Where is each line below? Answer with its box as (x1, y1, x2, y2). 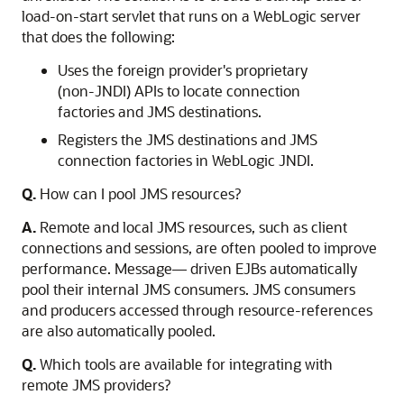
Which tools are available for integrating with (36, 354, 333, 373)
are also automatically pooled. (22, 321, 216, 340)
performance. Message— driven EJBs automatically (22, 259, 357, 278)
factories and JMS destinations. (58, 102, 262, 121)
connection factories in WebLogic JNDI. (58, 151, 314, 170)
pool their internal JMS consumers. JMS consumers (22, 280, 355, 298)
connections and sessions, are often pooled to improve (22, 238, 377, 257)
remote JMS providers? (22, 375, 170, 394)
